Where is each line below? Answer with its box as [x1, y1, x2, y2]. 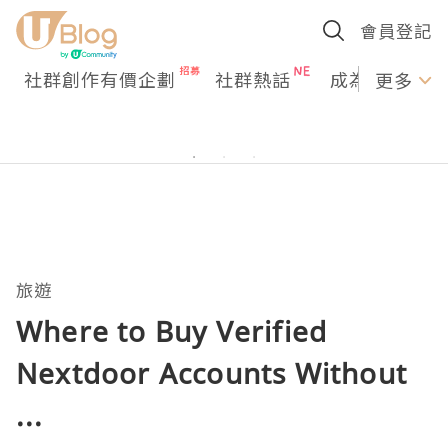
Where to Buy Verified [16, 312, 328, 350]
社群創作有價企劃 [24, 66, 176, 92]
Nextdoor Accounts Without [16, 354, 408, 392]
